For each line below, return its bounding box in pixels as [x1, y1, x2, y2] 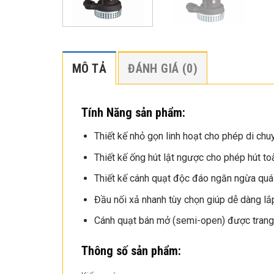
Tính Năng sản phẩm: [81, 105, 188, 120]
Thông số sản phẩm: [81, 243, 181, 259]
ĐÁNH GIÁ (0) [128, 61, 198, 76]
